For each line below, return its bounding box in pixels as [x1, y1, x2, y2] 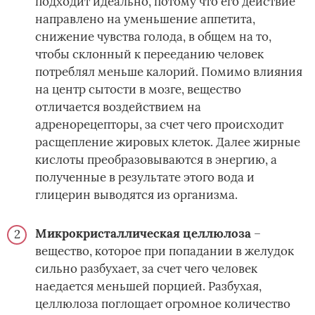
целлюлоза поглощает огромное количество [35, 296, 290, 312]
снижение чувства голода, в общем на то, [35, 29, 271, 45]
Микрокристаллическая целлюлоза [35, 226, 251, 242]
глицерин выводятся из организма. [35, 187, 238, 203]
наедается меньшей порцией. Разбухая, [35, 278, 262, 295]
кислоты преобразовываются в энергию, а [35, 152, 277, 168]
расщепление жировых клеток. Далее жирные [35, 134, 300, 150]
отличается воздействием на [35, 99, 201, 115]
